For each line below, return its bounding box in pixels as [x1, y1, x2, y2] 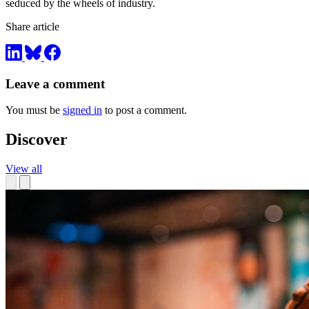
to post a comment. [102, 104, 187, 117]
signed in [63, 104, 102, 117]
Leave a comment [6, 76, 105, 91]
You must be [6, 104, 63, 117]
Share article [6, 21, 59, 33]
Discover [6, 130, 68, 149]
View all [6, 163, 42, 175]
